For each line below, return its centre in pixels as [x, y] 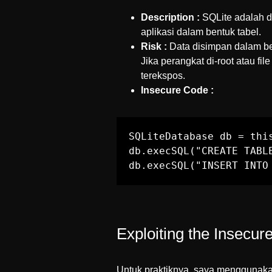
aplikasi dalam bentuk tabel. [201, 32]
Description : [170, 17]
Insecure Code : [177, 90]
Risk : [154, 46]
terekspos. [163, 76]
